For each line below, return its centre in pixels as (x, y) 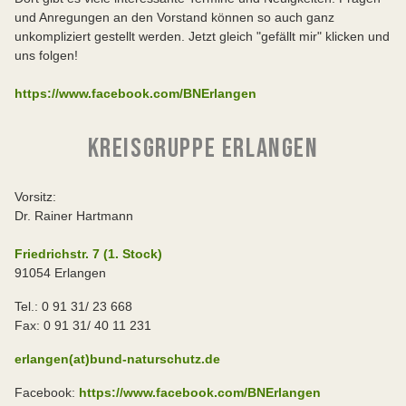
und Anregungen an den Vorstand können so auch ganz (174, 17)
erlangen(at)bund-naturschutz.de (117, 358)
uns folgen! (46, 55)
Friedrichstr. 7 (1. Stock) (88, 253)
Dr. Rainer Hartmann (74, 215)
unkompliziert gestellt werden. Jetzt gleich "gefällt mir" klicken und (202, 36)
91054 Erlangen (60, 272)
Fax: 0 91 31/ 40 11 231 (83, 325)
